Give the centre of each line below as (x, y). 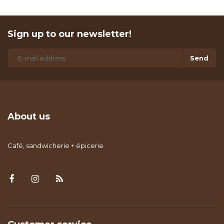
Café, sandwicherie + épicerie (55, 145)
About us (29, 116)
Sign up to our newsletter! (69, 34)
